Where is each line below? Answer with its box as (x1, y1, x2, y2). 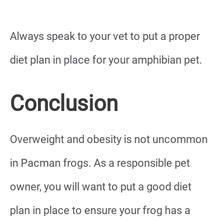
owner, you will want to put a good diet (10, 180, 191, 193)
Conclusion (10, 90, 118, 116)
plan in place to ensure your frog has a (10, 204, 190, 217)
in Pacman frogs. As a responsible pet (10, 156, 190, 169)
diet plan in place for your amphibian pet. (10, 54, 202, 67)
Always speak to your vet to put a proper (10, 30, 200, 43)
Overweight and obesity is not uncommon (10, 133, 208, 146)
